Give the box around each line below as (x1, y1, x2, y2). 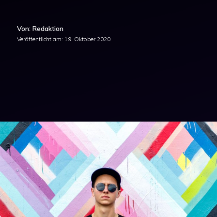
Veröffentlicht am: (17, 35, 64, 43)
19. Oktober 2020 (64, 35, 110, 43)
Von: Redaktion (17, 24, 63, 33)
